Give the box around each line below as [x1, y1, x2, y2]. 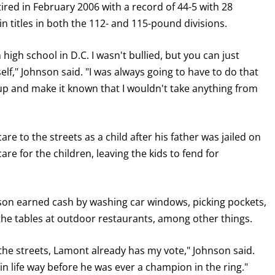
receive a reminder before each [2, 153, 150, 167]
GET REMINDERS [34, 190, 124, 201]
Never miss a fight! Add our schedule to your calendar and [2, 139, 271, 152]
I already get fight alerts [2, 238, 100, 249]
